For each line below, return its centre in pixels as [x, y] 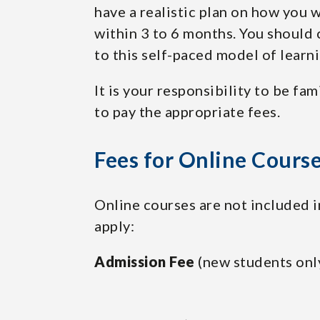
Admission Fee [146, 261]
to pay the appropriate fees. [187, 111]
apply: [114, 226]
